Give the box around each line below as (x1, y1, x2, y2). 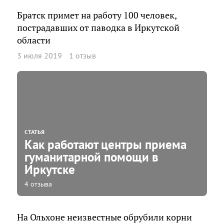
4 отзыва (24, 179, 52, 188)
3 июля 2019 (17, 50, 62, 60)
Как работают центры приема (24, 136, 186, 152)
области (17, 34, 50, 46)
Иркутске (24, 161, 75, 177)
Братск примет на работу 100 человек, (17, 9, 176, 21)
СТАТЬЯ (24, 127, 44, 135)
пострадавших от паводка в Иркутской (17, 22, 179, 33)
